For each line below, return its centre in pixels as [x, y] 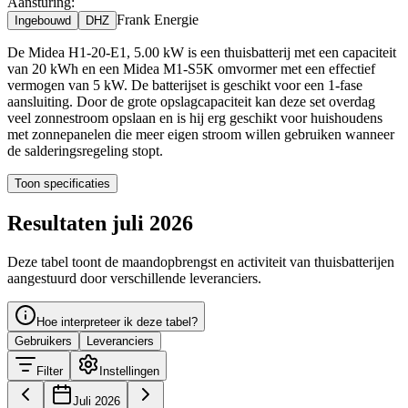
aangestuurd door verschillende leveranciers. [134, 278]
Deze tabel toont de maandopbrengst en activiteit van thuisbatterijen [201, 261]
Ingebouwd [43, 20]
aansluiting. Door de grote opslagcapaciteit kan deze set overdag [191, 101]
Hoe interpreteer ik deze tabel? [117, 321]
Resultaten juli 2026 [100, 223]
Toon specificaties [62, 183]
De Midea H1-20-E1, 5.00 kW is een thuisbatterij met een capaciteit [202, 52]
